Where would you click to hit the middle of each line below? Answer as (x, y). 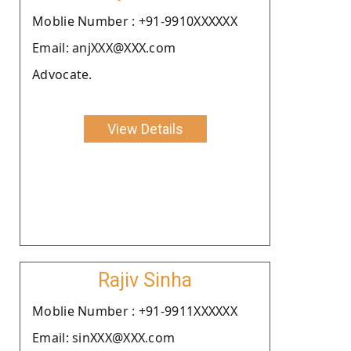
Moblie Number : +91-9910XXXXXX (135, 21)
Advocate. (62, 74)
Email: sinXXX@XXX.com (104, 337)
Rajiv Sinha (145, 280)
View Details (145, 128)
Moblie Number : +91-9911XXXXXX (135, 311)
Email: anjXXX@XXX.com (104, 47)
